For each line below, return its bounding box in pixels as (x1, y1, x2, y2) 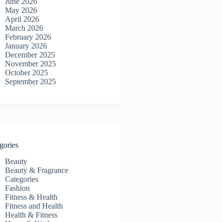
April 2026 (5, 15, 40, 24)
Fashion (5, 184, 30, 193)
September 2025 (5, 77, 56, 86)
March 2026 (5, 24, 44, 33)
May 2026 (5, 6, 38, 15)
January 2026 (5, 42, 48, 51)
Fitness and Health (5, 202, 63, 211)
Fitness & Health (5, 193, 58, 202)
